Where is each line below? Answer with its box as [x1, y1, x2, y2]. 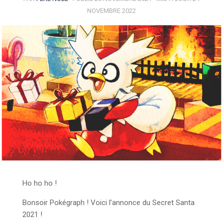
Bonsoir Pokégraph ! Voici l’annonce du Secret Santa [22, 198, 195, 208]
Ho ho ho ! [22, 179, 57, 188]
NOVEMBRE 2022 [87, 7, 136, 14]
